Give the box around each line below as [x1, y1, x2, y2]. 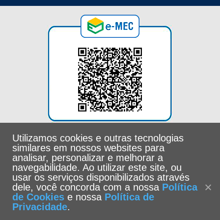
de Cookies [12, 192, 64, 202]
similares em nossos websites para [12, 142, 165, 153]
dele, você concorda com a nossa [12, 182, 162, 192]
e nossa [64, 192, 105, 202]
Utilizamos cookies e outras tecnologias [12, 133, 184, 143]
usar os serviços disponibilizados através [12, 172, 190, 183]
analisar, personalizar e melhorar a [12, 152, 163, 163]
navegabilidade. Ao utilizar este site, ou [12, 162, 182, 173]
